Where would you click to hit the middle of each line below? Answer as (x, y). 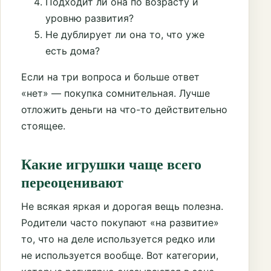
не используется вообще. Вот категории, (120, 255)
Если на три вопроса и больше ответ (110, 77)
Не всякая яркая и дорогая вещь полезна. (122, 206)
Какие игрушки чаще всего (111, 163)
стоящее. (43, 126)
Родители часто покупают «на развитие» (120, 222)
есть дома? (73, 51)
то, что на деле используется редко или (118, 239)
